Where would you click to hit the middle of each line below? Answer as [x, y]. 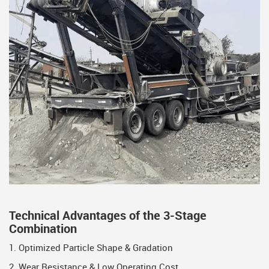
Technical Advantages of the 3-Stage [108, 216]
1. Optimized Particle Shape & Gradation [91, 249]
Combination [43, 230]
